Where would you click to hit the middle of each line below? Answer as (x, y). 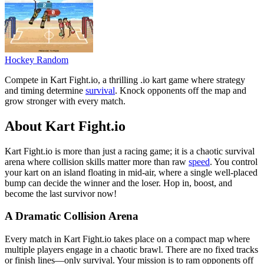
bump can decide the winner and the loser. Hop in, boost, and (118, 183)
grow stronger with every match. (65, 101)
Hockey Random (37, 60)
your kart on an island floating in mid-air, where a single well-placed (131, 172)
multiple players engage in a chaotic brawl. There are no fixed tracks (131, 250)
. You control (234, 161)
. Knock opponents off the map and (181, 90)
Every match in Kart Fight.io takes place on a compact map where (127, 239)
